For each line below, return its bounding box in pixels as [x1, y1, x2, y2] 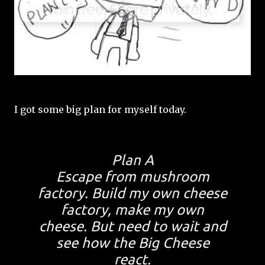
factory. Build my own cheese [38, 185, 227, 201]
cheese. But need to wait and [38, 218, 227, 234]
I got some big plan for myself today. [14, 104, 186, 115]
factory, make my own [61, 202, 204, 218]
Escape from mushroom [56, 169, 209, 185]
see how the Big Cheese [56, 235, 209, 251]
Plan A [111, 152, 154, 168]
